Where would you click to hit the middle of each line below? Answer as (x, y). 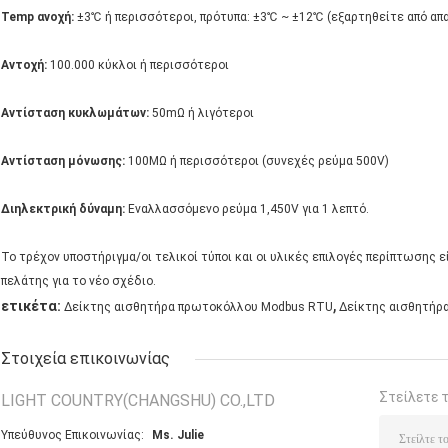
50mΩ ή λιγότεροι (201, 113)
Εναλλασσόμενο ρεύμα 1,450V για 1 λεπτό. (247, 209)
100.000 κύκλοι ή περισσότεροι (138, 65)
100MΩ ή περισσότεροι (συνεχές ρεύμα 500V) (257, 161)
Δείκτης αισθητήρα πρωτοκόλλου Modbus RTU (198, 307)
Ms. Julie (178, 435)
